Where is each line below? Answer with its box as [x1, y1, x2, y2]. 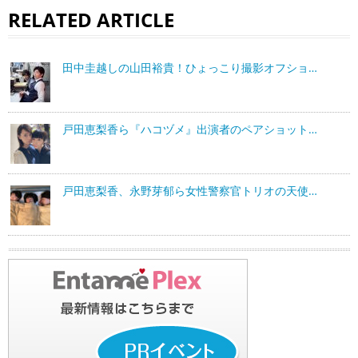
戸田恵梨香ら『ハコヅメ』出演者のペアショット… [62, 121, 317, 137]
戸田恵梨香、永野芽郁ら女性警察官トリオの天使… [62, 183, 317, 199]
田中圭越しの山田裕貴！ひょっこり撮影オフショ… [62, 60, 317, 76]
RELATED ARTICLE [8, 6, 174, 34]
